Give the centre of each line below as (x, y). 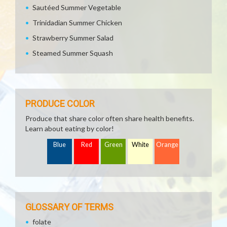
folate (42, 222)
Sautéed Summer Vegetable (77, 7)
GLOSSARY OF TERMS (69, 207)
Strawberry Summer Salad (73, 38)
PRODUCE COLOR (60, 104)
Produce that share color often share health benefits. (110, 118)
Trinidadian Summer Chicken (77, 23)
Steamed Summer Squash (73, 53)
